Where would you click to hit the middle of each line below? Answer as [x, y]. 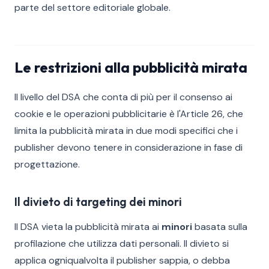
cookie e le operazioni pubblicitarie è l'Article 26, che [129, 114]
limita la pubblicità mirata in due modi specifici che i [126, 131]
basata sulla [220, 227]
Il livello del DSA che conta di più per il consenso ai [123, 97]
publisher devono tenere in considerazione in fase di [128, 147]
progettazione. [47, 164]
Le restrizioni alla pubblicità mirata [131, 67]
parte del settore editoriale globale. [92, 8]
